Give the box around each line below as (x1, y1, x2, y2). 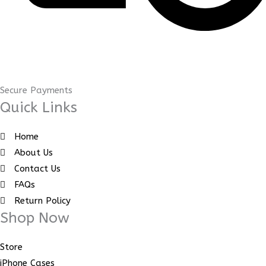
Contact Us (14, 163, 61, 174)
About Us (14, 147, 53, 158)
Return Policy (14, 195, 71, 206)
